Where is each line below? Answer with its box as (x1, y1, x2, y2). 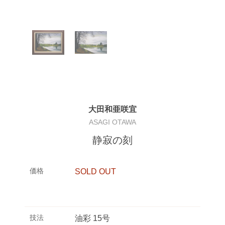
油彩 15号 (75, 213, 110, 222)
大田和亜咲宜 (88, 104, 137, 114)
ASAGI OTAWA (89, 118, 136, 126)
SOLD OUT (75, 167, 116, 176)
